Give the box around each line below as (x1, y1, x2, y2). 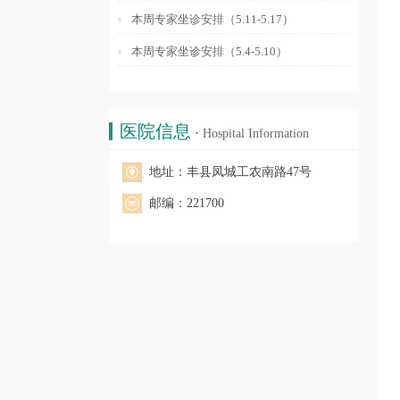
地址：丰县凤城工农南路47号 (149, 165, 312, 179)
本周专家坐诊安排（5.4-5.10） (131, 45, 287, 58)
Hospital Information (199, 127, 309, 140)
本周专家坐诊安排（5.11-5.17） (131, 12, 294, 26)
